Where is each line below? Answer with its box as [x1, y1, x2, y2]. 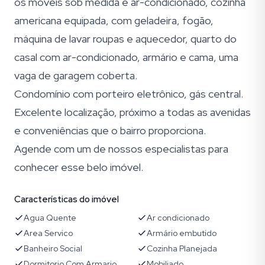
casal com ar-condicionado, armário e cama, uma [14, 50, 238, 64]
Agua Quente [24, 212, 76, 223]
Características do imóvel [14, 193, 119, 205]
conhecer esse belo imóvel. [14, 160, 143, 174]
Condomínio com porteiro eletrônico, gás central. [14, 87, 243, 101]
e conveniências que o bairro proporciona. [14, 124, 206, 137]
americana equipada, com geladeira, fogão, [14, 14, 214, 27]
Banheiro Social [24, 243, 82, 254]
